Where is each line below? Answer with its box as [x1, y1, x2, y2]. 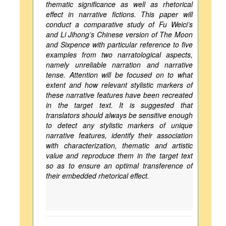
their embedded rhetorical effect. [46, 171, 149, 181]
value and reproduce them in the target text [46, 150, 193, 160]
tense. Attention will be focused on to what [46, 70, 193, 80]
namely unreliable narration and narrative [46, 60, 193, 70]
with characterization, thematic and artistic [46, 140, 193, 150]
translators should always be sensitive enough [46, 110, 193, 120]
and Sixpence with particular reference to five [46, 39, 193, 49]
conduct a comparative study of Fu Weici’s [46, 19, 193, 29]
